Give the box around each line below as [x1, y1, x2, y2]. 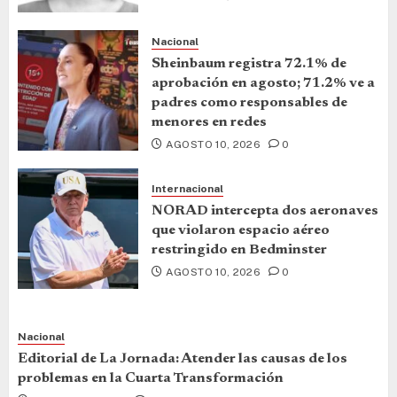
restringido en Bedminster [152, 242, 327, 257]
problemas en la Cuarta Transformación [18, 370, 284, 385]
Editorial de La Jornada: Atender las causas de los [18, 351, 347, 366]
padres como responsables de [152, 96, 347, 110]
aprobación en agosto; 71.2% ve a [152, 76, 375, 90]
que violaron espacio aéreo [152, 222, 330, 237]
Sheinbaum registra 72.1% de [152, 57, 346, 71]
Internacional [152, 182, 223, 195]
